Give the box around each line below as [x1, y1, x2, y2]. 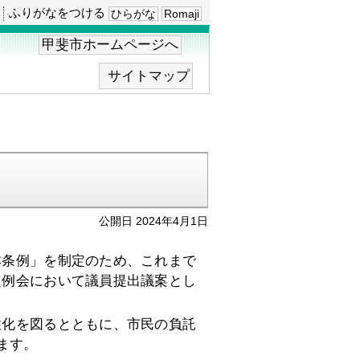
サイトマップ [108, 68, 190, 84]
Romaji [164, 7, 199, 21]
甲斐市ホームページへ [42, 37, 178, 53]
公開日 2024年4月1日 [99, 215, 208, 228]
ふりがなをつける [9, 6, 105, 19]
